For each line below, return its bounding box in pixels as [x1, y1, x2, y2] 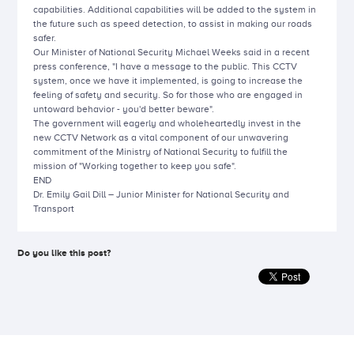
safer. [33, 32, 57, 44]
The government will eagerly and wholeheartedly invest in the [33, 118, 302, 130]
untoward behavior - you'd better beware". [33, 104, 215, 115]
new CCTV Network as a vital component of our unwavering [33, 132, 289, 144]
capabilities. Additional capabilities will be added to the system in [33, 4, 317, 16]
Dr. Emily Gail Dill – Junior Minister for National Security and [33, 189, 290, 201]
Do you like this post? [17, 247, 111, 259]
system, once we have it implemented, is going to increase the [33, 75, 303, 87]
